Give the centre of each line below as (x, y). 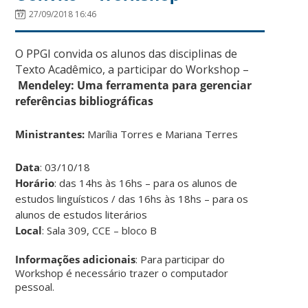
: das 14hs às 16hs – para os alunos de (146, 183)
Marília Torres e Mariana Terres (163, 134)
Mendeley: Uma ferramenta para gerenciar (135, 85)
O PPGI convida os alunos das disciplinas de (126, 53)
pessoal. (35, 286)
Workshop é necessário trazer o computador (122, 273)
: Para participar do (180, 259)
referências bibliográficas (85, 101)
